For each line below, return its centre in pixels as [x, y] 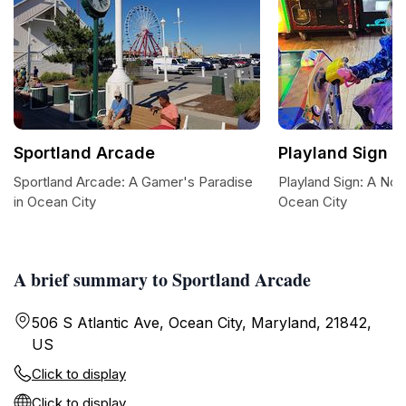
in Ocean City [55, 202]
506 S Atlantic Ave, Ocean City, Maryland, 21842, [202, 323]
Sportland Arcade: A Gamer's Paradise [133, 182]
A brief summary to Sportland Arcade [162, 280]
